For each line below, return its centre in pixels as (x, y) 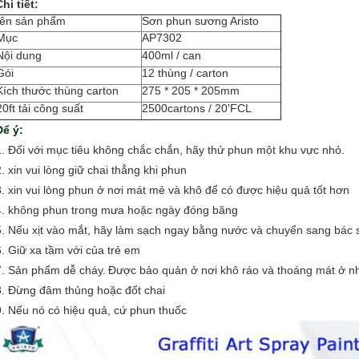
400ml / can (171, 55)
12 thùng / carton (185, 73)
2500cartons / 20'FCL (197, 108)
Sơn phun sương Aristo (200, 21)
